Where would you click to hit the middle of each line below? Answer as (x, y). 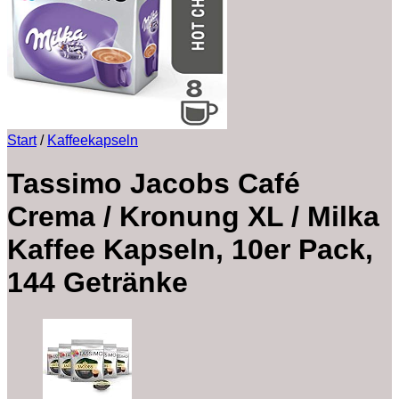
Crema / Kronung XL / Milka (193, 217)
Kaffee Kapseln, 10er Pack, (190, 250)
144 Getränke (98, 283)
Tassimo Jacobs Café (154, 184)
